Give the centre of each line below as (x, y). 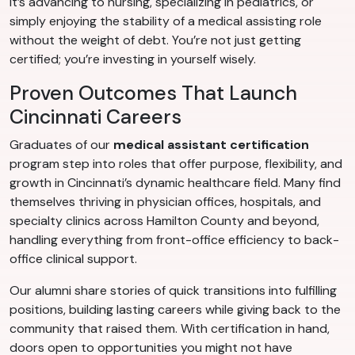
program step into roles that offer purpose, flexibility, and (176, 163)
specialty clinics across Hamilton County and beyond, (164, 220)
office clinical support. (73, 258)
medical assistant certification (211, 144)
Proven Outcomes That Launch (153, 93)
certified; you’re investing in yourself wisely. (133, 59)
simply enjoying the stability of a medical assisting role (166, 21)
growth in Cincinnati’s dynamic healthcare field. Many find (175, 182)
